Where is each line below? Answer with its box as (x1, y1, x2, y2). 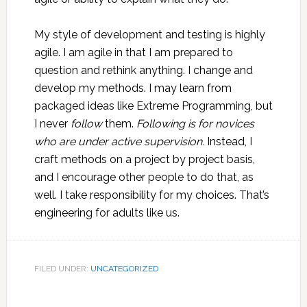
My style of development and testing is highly (34, 28, 265, 41)
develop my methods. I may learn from (34, 82, 232, 95)
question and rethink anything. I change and (34, 64, 253, 77)
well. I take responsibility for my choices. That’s (34, 188, 269, 201)
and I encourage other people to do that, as (34, 171, 254, 184)
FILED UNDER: (34, 264, 90, 273)
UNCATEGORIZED (90, 264, 158, 273)
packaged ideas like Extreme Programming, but (34, 99, 273, 112)
